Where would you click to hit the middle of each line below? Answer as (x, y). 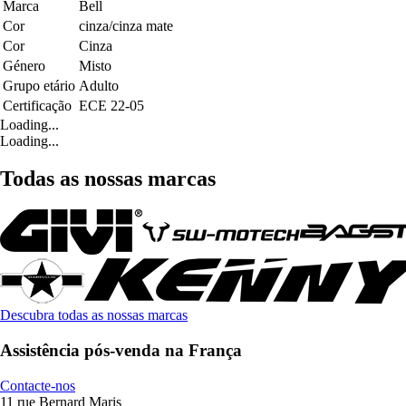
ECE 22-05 (111, 105)
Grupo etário (39, 85)
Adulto (99, 85)
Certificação (37, 105)
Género (24, 65)
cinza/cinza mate (126, 25)
